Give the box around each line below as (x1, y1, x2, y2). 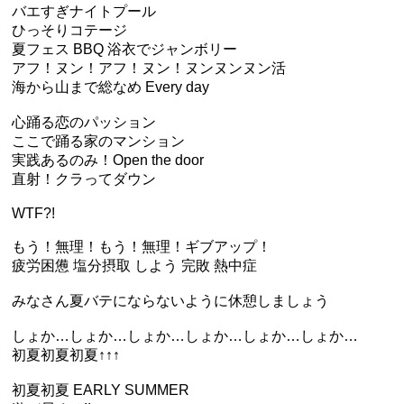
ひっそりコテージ (12, 23, 127, 38)
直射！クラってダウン (12, 171, 156, 187)
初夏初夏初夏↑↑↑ (12, 347, 120, 363)
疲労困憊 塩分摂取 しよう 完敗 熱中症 (12, 258, 257, 273)
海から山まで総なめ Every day (12, 79, 209, 95)
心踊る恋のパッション (12, 115, 156, 130)
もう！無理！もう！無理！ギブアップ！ (12, 239, 271, 254)
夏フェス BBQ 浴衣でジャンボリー (12, 41, 237, 57)
